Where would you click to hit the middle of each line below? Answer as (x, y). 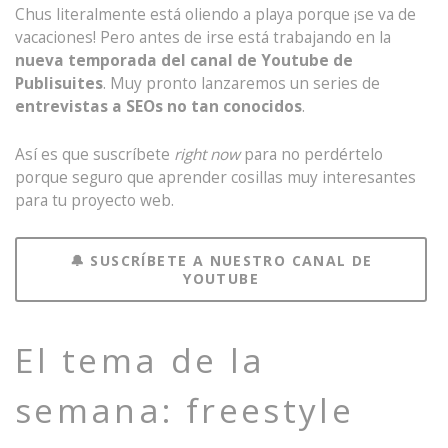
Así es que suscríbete (94, 155)
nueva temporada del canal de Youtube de (184, 61)
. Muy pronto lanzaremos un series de (241, 84)
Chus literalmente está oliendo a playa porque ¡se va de (215, 15)
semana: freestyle (185, 410)
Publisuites (59, 84)
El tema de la (140, 360)
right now (207, 155)
